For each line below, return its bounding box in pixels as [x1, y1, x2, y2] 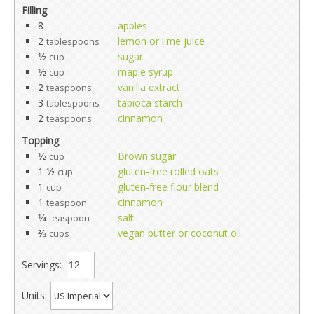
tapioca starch [118, 95, 182, 109]
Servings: [22, 257, 62, 271]
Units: [22, 288, 47, 302]
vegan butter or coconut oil [118, 226, 241, 240]
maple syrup [118, 64, 173, 78]
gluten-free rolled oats [118, 164, 219, 178]
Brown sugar [118, 149, 176, 163]
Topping [22, 133, 59, 147]
